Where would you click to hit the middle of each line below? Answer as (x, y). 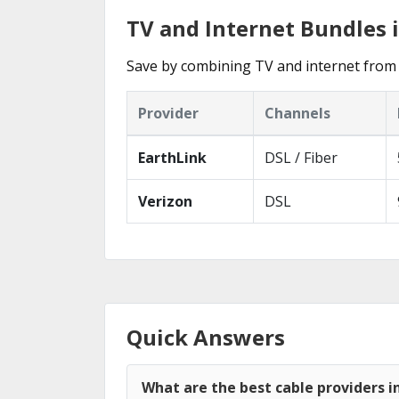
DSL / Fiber (301, 158)
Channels (297, 113)
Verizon (165, 201)
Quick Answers (206, 337)
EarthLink (172, 158)
